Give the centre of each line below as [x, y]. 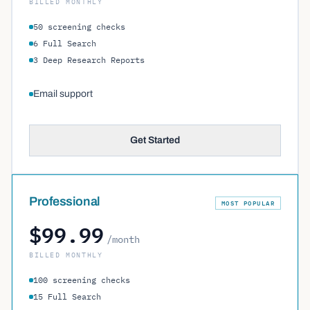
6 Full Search [65, 43]
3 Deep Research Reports [89, 60]
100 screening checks [82, 280]
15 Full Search [67, 297]
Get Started [155, 140]
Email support [63, 94]
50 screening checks [79, 27]
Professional [65, 201]
